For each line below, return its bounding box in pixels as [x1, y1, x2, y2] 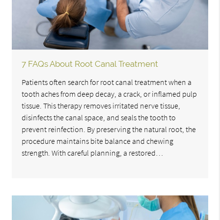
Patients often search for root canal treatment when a [22, 77, 192, 87]
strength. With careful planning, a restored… [22, 148, 164, 158]
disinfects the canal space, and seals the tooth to [22, 112, 176, 123]
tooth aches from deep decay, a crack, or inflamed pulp [22, 89, 197, 99]
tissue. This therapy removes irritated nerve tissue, [22, 101, 181, 111]
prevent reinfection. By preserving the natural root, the [22, 124, 196, 135]
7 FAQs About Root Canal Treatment [22, 59, 159, 69]
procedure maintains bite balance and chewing [22, 136, 174, 146]
